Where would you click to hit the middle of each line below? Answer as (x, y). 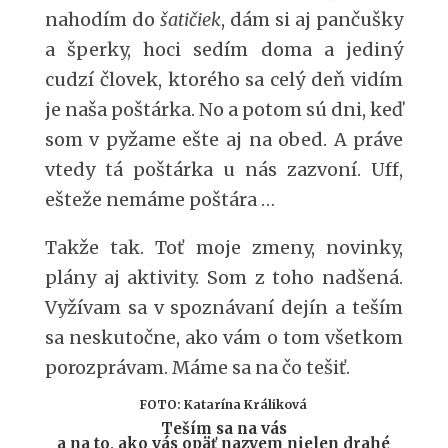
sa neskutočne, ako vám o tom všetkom (224, 337)
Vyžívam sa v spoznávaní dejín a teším (224, 307)
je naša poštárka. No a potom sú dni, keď (224, 109)
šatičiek (190, 19)
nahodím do (102, 19)
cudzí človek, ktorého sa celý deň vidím (224, 79)
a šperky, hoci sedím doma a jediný (224, 49)
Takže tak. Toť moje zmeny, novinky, (224, 247)
